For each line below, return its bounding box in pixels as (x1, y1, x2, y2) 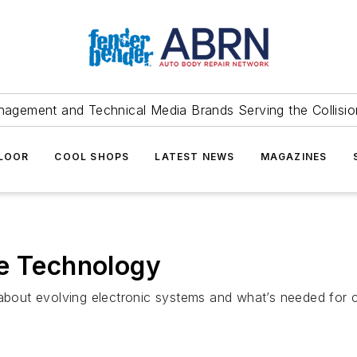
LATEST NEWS (155, 151, 235, 163)
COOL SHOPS (54, 151, 130, 163)
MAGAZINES (260, 151, 328, 163)
